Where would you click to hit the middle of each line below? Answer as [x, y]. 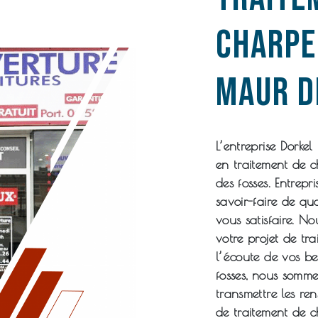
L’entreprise [248, 146]
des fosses [242, 183]
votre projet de [258, 238]
